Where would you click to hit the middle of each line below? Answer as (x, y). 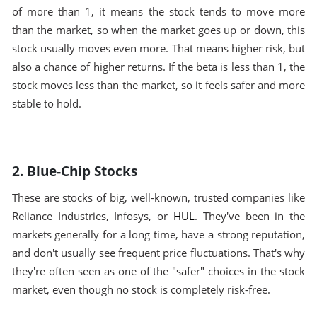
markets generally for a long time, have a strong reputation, (158, 235)
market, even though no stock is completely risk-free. (141, 290)
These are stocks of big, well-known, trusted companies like (158, 198)
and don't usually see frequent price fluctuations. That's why (158, 253)
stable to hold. (46, 104)
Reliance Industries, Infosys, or (92, 216)
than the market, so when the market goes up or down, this (158, 30)
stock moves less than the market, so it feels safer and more (158, 86)
